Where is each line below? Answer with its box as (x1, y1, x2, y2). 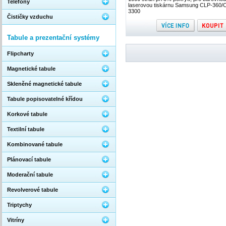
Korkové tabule (7, 111, 47, 117)
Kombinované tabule (7, 141, 63, 147)
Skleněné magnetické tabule (7, 81, 82, 87)
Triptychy (7, 202, 32, 208)
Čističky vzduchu (7, 14, 53, 20)
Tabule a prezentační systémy (7, 34, 99, 41)
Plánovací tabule (7, 156, 51, 162)
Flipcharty (7, 50, 34, 56)
